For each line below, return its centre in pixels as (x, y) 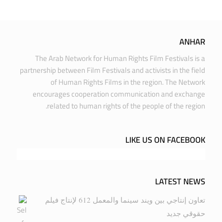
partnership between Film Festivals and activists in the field (113, 70)
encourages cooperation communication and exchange (119, 94)
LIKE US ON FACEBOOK (166, 139)
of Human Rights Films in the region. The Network (128, 82)
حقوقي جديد (186, 213)
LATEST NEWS (180, 181)
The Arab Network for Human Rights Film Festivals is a (120, 58)
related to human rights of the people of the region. (126, 106)
